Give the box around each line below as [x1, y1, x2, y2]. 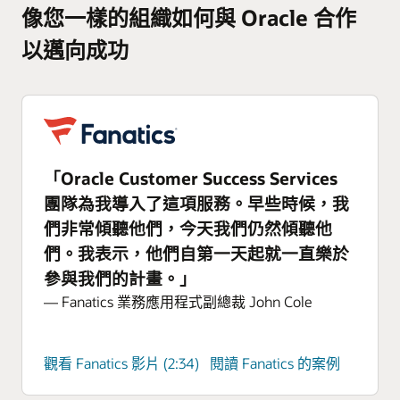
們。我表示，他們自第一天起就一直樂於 [44, 241, 349, 264]
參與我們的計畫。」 [44, 266, 196, 289]
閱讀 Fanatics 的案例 [210, 353, 340, 372]
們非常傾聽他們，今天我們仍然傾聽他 [44, 216, 332, 239]
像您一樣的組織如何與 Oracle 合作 [21, 3, 356, 31]
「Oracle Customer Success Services [44, 166, 337, 189]
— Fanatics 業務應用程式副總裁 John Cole [44, 291, 312, 311]
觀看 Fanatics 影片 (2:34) [44, 353, 199, 372]
